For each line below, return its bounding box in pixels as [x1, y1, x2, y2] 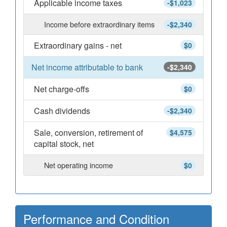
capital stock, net [34, 138, 94, 149]
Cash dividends [34, 105, 90, 117]
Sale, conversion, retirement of [34, 127, 143, 138]
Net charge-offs [34, 83, 89, 95]
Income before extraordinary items [44, 19, 155, 29]
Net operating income [44, 160, 113, 170]
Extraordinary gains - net [34, 40, 122, 51]
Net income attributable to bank [31, 61, 143, 73]
